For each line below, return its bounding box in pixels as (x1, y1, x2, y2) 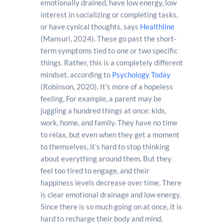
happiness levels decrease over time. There (40, 177, 181, 187)
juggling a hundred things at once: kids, (40, 105, 166, 115)
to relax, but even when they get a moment (40, 129, 179, 139)
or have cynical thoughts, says (40, 21, 138, 31)
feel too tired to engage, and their (40, 165, 149, 175)
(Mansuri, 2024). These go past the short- (40, 33, 176, 43)
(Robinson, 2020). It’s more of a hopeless (40, 81, 173, 91)
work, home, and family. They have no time (40, 117, 177, 127)
